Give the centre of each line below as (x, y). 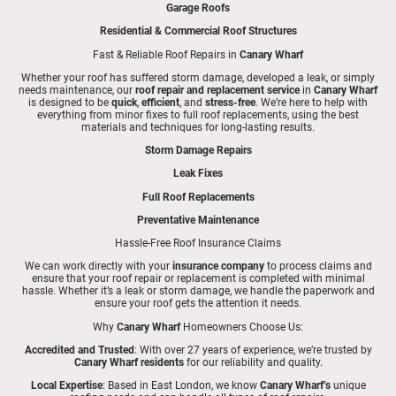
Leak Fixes (198, 174)
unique (348, 386)
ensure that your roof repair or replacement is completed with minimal (198, 279)
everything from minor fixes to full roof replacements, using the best (198, 114)
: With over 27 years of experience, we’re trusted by (253, 350)
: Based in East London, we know (181, 386)
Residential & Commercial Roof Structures (198, 31)
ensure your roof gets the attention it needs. (198, 304)
